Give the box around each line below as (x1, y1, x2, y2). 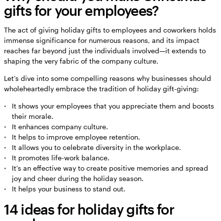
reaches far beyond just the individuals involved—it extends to (4, 46, 206, 55)
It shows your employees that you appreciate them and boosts (12, 101, 214, 110)
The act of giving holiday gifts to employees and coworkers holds (4, 25, 216, 34)
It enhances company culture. (12, 122, 108, 131)
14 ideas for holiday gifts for (4, 201, 174, 217)
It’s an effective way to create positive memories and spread (12, 163, 208, 172)
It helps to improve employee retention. (12, 132, 140, 141)
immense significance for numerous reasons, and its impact (4, 36, 199, 44)
